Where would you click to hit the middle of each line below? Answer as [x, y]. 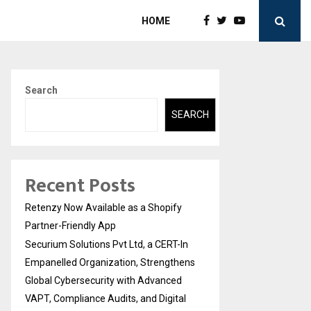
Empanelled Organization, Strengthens [110, 262]
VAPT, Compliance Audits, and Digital [106, 298]
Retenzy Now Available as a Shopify [103, 207]
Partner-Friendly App [70, 225]
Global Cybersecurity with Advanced [103, 280]
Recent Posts [80, 185]
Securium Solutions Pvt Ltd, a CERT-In [107, 244]
